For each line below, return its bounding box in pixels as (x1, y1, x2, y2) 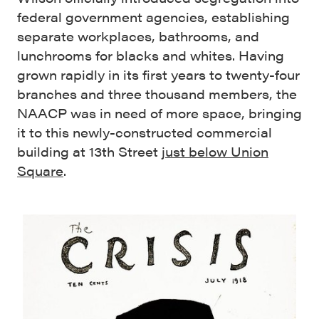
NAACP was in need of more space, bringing (17, 104, 302, 122)
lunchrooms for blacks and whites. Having (17, 46, 284, 64)
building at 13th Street (17, 142, 162, 160)
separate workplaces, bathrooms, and (17, 27, 259, 45)
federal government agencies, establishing (17, 8, 290, 26)
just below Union (162, 142, 268, 160)
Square (17, 162, 63, 179)
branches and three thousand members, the (17, 85, 297, 103)
